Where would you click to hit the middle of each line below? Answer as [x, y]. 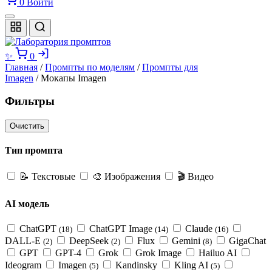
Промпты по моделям [90, 67]
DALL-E [23, 241]
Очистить [27, 126]
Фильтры [30, 101]
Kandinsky [136, 265]
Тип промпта [34, 151]
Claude [199, 229]
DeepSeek [89, 241]
